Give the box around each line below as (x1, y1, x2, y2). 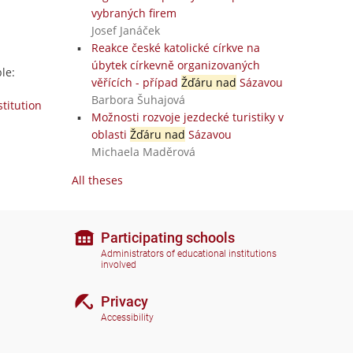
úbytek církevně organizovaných (91, 58, 260, 72)
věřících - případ (91, 75, 181, 90)
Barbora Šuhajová (91, 92, 185, 107)
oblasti (91, 127, 130, 142)
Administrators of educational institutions (101, 248, 277, 260)
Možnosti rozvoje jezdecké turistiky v (91, 110, 284, 124)
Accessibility (101, 312, 154, 324)
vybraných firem (91, 6, 176, 20)
